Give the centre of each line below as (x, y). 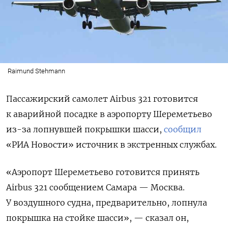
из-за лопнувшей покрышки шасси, (85, 129)
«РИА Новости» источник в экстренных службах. (111, 144)
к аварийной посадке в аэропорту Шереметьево (109, 114)
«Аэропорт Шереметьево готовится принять (103, 172)
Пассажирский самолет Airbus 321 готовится (102, 98)
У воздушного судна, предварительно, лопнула (107, 202)
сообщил (183, 129)
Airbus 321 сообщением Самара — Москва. (95, 187)
